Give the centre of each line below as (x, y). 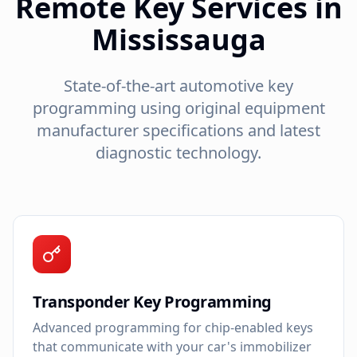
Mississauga (178, 39)
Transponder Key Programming (152, 301)
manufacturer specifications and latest (178, 130)
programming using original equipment (178, 108)
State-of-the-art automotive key (178, 85)
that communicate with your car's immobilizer (172, 346)
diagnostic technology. (178, 152)
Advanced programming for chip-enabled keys (173, 327)
